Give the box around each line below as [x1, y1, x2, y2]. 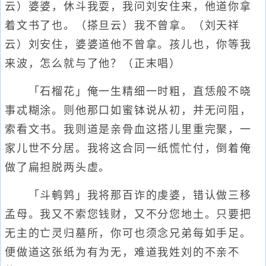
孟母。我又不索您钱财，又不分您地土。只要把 [5, 208, 252, 220]
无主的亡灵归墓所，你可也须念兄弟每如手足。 [5, 227, 252, 239]
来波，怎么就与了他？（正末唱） [5, 58, 181, 69]
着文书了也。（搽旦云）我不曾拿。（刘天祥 [5, 20, 240, 31]
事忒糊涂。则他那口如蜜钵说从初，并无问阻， [5, 104, 252, 116]
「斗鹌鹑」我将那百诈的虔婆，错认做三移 [5, 189, 252, 201]
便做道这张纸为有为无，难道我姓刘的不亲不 [5, 246, 240, 258]
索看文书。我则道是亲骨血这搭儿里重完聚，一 [5, 123, 252, 135]
